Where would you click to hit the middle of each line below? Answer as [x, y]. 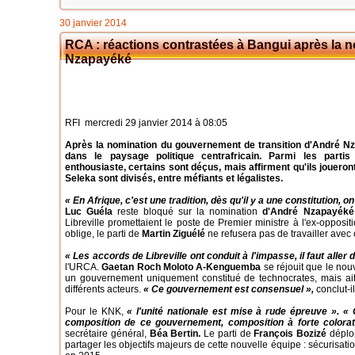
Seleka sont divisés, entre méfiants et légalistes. [174, 178]
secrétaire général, [107, 334]
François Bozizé [290, 334]
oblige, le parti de [103, 234]
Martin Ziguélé [174, 234]
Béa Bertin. [175, 334]
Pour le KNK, [96, 311]
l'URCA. [84, 267]
